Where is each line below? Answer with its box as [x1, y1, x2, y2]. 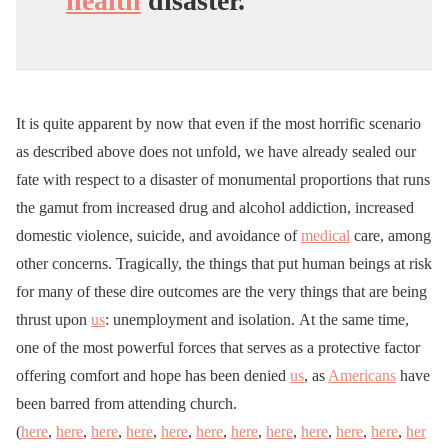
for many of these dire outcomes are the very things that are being [16, 282, 427, 300]
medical [301, 226, 350, 244]
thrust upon [16, 310, 91, 328]
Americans [328, 366, 396, 384]
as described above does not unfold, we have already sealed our [16, 142, 416, 160]
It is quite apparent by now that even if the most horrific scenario [16, 114, 421, 132]
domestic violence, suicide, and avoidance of [16, 226, 301, 244]
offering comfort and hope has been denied [16, 366, 290, 384]
